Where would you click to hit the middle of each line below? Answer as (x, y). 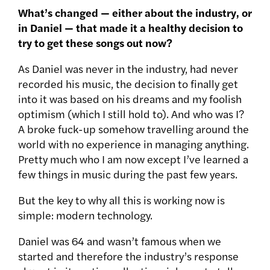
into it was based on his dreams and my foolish (130, 99)
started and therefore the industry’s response (128, 256)
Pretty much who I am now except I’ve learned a (133, 159)
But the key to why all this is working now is (121, 200)
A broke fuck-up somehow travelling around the (133, 129)
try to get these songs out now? (95, 43)
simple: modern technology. (85, 215)
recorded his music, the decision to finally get (128, 84)
